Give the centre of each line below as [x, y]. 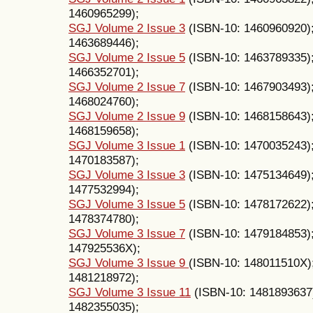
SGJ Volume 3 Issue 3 [127, 175]
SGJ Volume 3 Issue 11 [130, 292]
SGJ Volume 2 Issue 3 [127, 28]
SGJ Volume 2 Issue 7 [127, 87]
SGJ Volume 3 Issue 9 [129, 263]
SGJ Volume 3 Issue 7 [127, 234]
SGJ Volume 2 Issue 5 [127, 58]
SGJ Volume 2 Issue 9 [127, 116]
